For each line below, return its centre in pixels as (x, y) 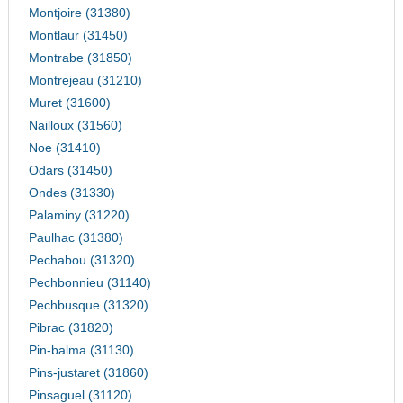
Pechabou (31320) (81, 261)
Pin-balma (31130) (81, 351)
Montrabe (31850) (80, 58)
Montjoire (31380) (79, 13)
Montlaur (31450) (78, 36)
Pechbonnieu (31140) (90, 283)
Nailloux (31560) (75, 126)
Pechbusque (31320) (88, 306)
